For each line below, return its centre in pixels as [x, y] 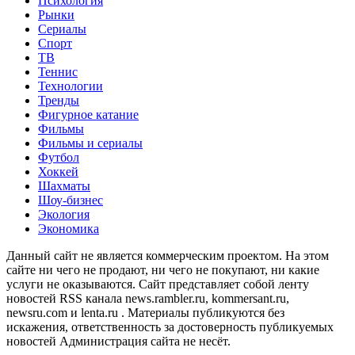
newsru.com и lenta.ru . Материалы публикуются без [145, 312]
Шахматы [64, 185]
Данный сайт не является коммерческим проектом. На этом [168, 255]
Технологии [71, 86]
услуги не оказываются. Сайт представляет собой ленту [158, 284]
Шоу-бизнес [71, 200]
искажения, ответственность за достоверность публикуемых [170, 326]
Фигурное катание [88, 114]
